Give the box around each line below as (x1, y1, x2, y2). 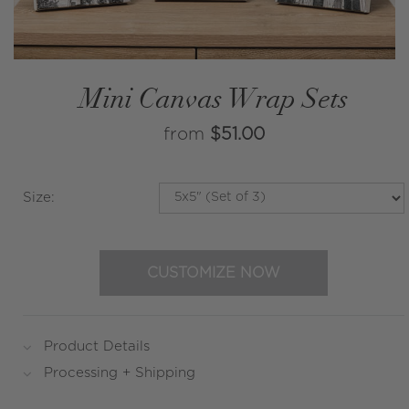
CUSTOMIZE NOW (147, 265, 280, 280)
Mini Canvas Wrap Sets (79, 87, 349, 115)
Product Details (43, 339, 150, 353)
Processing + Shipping (43, 365, 195, 380)
